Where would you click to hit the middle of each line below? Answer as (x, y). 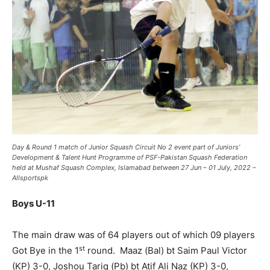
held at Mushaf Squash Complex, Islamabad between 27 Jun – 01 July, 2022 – (134, 168)
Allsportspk (30, 178)
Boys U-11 (33, 204)
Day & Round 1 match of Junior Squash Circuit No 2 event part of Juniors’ (126, 147)
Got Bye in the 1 (46, 251)
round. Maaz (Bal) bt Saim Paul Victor (166, 251)
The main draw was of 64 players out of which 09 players (133, 235)
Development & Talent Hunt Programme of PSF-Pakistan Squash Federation (130, 158)
